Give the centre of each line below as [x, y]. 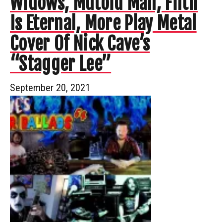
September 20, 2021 [50, 87]
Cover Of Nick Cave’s [80, 44]
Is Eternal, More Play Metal [103, 23]
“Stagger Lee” [61, 64]
